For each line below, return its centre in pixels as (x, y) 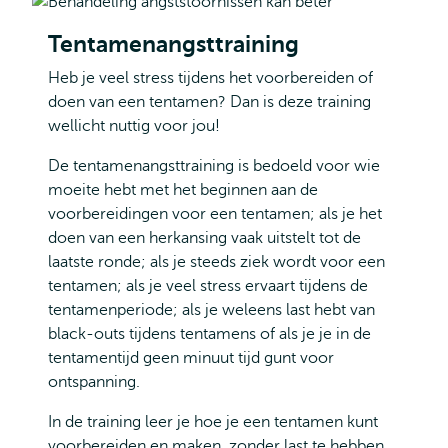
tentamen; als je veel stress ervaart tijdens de (208, 286)
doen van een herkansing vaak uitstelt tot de (204, 238)
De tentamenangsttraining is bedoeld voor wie (214, 166)
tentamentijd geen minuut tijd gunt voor (191, 358)
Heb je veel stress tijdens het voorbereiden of (210, 78)
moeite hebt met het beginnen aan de (183, 190)
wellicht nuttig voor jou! (134, 126)
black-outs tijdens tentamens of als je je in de (209, 334)
